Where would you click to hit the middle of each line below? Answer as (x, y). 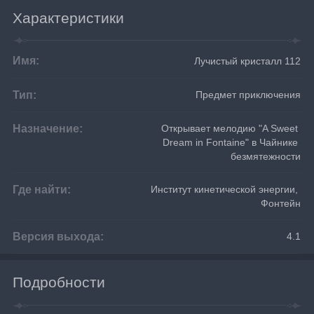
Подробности (59, 282)
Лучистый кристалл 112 (248, 61)
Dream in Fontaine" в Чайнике (232, 142)
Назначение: (48, 128)
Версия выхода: (59, 236)
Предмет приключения (248, 94)
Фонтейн (281, 203)
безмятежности (266, 156)
